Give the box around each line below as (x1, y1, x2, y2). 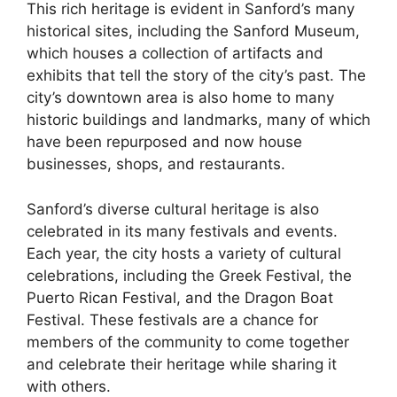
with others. (27, 377, 111, 395)
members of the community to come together (27, 332, 349, 351)
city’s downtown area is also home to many (27, 89, 334, 107)
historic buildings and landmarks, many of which (27, 111, 370, 129)
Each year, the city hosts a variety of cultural (27, 244, 341, 262)
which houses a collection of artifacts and (27, 44, 323, 63)
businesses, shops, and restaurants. (27, 155, 285, 174)
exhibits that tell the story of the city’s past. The (27, 66, 366, 85)
